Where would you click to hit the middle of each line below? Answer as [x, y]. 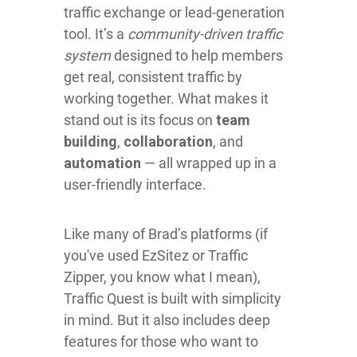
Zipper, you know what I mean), [162, 277]
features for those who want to [161, 341]
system [87, 55]
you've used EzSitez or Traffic [156, 255]
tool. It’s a [96, 33]
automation [102, 163]
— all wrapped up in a [209, 163]
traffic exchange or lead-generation [174, 12]
